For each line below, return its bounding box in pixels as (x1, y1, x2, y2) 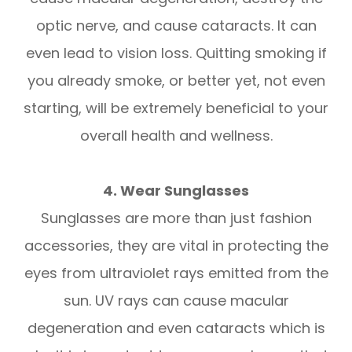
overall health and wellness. (79, 125, 273, 145)
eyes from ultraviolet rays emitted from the (24, 262, 328, 283)
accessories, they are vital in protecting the (24, 235, 328, 255)
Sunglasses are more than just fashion (40, 207, 312, 228)
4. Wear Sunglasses (103, 180, 249, 200)
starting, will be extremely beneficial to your (24, 97, 328, 118)
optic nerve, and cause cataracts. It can (35, 15, 317, 35)
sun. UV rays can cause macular (63, 290, 289, 310)
